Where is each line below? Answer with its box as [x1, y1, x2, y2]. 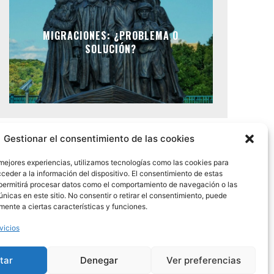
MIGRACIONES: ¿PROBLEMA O [43, 28, 179, 43]
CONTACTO [79, 242, 124, 255]
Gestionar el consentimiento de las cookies [4, 133, 194, 144]
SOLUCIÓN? [85, 41, 137, 56]
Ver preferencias [166, 254, 241, 266]
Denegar [80, 254, 118, 266]
